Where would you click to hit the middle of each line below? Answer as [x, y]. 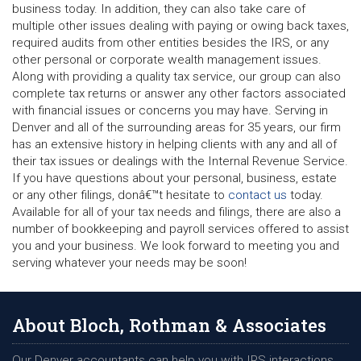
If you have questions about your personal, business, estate [174, 178]
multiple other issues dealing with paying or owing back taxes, [180, 25]
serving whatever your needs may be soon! [129, 262]
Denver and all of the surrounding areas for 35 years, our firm [176, 127]
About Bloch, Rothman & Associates [169, 325]
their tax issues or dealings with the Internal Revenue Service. [180, 161]
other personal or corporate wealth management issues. [167, 59]
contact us [257, 195]
